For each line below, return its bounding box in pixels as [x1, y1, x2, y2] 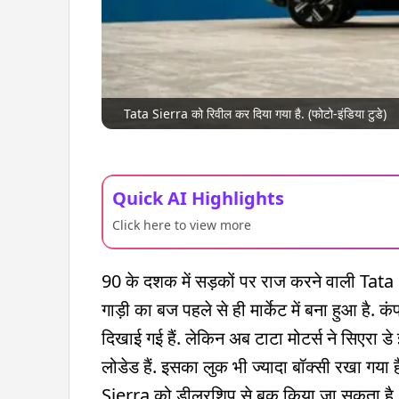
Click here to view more [112, 216, 251, 233]
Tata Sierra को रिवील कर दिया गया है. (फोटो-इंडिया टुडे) [124, 104, 387, 122]
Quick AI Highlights [112, 185, 284, 210]
